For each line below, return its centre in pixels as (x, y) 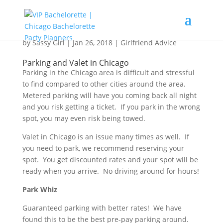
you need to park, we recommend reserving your (103, 148)
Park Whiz (40, 189)
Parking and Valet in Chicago (75, 63)
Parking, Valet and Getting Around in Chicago (107, 33)
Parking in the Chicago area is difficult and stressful (108, 72)
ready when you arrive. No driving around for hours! (111, 171)
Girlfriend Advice (148, 43)
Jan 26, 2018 (92, 43)
